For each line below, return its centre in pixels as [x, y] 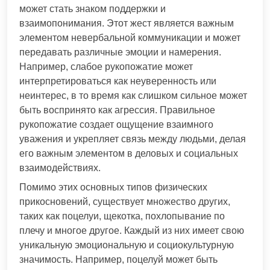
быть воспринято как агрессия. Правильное [117, 110]
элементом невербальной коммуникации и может [130, 37]
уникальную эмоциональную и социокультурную [127, 245]
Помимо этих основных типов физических [113, 187]
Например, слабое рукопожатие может [106, 66]
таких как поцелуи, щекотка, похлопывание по [122, 216]
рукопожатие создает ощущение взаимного [116, 124]
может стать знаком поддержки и [93, 8]
